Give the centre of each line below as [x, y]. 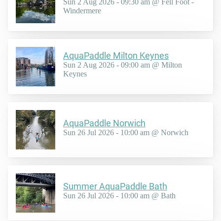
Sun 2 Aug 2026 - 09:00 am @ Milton [123, 65]
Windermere [82, 11]
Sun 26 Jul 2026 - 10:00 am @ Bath [119, 196]
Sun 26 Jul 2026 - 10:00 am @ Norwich [126, 133]
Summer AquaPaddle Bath [115, 186]
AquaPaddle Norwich [104, 123]
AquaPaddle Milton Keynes [116, 56]
